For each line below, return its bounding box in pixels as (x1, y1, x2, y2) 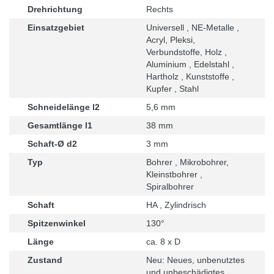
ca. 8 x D (146, 236, 180, 246)
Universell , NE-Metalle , (146, 22, 239, 32)
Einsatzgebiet (28, 22, 84, 32)
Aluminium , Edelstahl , (146, 59, 234, 69)
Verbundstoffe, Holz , (146, 46, 227, 57)
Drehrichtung (28, 4, 83, 14)
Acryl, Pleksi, (146, 34, 195, 45)
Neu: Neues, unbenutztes (146, 254, 245, 265)
